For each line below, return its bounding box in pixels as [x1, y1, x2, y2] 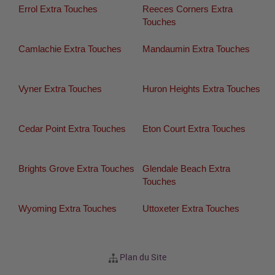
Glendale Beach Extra [142, 163, 230, 174]
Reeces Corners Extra [142, 4, 233, 15]
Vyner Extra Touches [18, 83, 102, 95]
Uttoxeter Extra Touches [142, 203, 239, 214]
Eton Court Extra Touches [142, 123, 246, 134]
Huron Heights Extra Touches [142, 83, 260, 95]
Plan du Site [120, 251, 166, 263]
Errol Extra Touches [18, 4, 98, 15]
